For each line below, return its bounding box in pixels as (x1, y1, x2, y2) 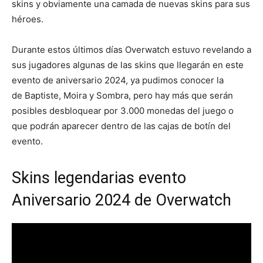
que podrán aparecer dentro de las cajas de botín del (12, 120, 231, 131)
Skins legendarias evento (12, 168, 186, 187)
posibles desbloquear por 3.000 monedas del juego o (12, 104, 234, 116)
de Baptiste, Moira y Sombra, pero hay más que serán (12, 89, 233, 101)
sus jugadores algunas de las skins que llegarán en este (12, 59, 244, 70)
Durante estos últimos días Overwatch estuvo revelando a (12, 43, 251, 55)
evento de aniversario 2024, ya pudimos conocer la (12, 74, 224, 86)
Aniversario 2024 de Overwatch (12, 190, 231, 210)
